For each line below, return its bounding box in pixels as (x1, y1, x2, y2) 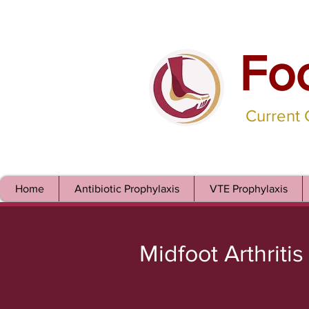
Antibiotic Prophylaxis (74, 183, 179, 195)
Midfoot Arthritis (139, 241, 303, 266)
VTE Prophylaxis (209, 183, 288, 195)
